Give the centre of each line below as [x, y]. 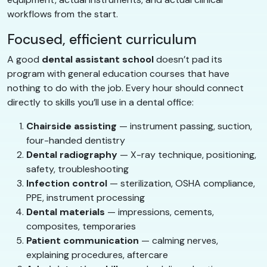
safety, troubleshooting [77, 169]
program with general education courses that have [118, 73]
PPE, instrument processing [86, 197]
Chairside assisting [72, 126]
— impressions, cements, [159, 212]
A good [24, 59]
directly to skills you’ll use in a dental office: [100, 102]
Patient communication [83, 240]
